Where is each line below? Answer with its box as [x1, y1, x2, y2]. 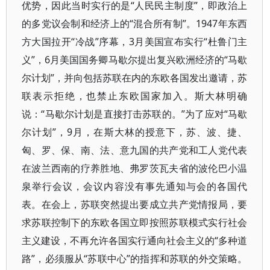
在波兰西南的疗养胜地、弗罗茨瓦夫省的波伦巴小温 [22, 162, 248, 175]
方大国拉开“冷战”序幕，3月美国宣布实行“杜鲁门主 [22, 35, 248, 48]
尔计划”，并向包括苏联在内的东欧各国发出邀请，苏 [22, 71, 248, 84]
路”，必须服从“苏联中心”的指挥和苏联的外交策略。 [22, 252, 248, 265]
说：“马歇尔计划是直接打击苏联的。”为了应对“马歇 [22, 107, 248, 121]
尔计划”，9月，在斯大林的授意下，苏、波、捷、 [22, 125, 248, 139]
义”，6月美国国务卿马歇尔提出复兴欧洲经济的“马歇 [22, 53, 248, 66]
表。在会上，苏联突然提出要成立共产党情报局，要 [22, 198, 248, 211]
